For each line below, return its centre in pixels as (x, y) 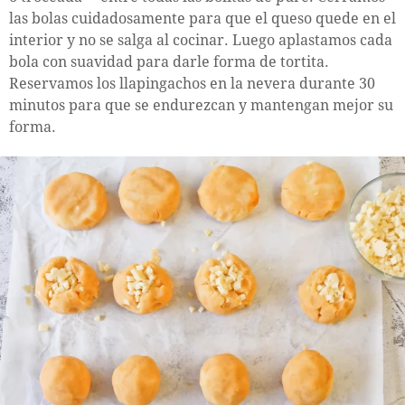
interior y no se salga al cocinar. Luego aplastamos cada (201, 40)
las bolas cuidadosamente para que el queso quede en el (202, 18)
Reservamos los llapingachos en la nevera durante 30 (192, 83)
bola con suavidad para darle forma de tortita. (169, 61)
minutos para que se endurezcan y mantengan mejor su (201, 105)
